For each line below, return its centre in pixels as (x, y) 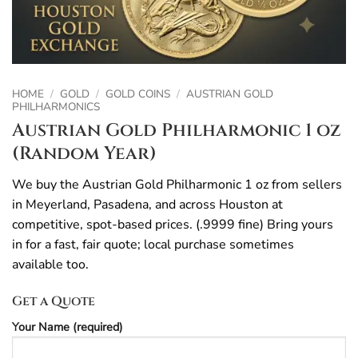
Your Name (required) (68, 326)
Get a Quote (54, 301)
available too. (50, 264)
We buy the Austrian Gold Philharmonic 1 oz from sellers (177, 184)
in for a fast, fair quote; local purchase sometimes (153, 244)
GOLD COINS (138, 94)
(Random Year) (84, 153)
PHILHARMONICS (56, 107)
